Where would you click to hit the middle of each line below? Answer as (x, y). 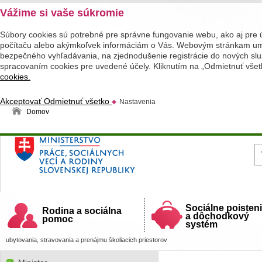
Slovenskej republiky (63, 166)
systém (201, 224)
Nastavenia (137, 102)
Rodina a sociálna (82, 211)
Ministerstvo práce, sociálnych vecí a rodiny (114, 153)
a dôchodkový (217, 216)
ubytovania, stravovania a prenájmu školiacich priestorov (87, 240)
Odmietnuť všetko (78, 101)
